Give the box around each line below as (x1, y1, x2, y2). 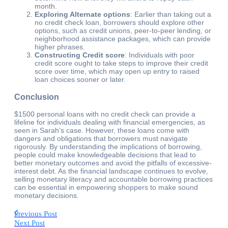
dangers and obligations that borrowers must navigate (14, 134, 188, 143)
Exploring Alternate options (35, 10, 130, 19)
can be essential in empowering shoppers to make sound (14, 183, 198, 192)
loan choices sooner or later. (35, 75, 126, 84)
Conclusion (14, 92, 59, 101)
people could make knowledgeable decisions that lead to (14, 151, 196, 159)
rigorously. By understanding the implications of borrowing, (14, 142, 202, 151)
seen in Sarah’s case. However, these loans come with (14, 126, 189, 135)
